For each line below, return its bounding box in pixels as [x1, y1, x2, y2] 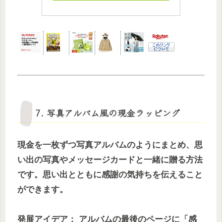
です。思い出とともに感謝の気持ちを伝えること [17, 169, 203, 179]
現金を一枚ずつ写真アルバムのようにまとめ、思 [17, 140, 203, 150]
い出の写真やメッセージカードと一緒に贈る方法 [17, 155, 203, 165]
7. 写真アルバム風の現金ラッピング [35, 106, 180, 119]
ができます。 [17, 184, 68, 194]
